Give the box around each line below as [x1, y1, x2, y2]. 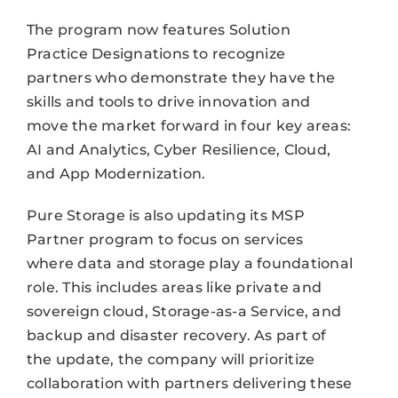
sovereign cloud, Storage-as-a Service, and [26, 302, 342, 320]
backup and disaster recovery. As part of [26, 326, 327, 344]
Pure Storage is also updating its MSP [26, 206, 305, 224]
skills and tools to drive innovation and [26, 92, 311, 110]
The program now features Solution [26, 20, 291, 38]
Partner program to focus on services [26, 230, 304, 248]
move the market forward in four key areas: [26, 116, 352, 134]
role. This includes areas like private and [26, 278, 322, 296]
